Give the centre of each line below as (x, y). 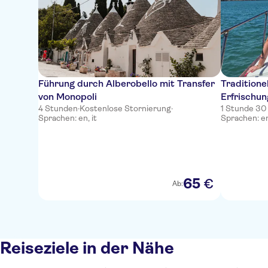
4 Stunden (58, 108)
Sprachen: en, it (68, 118)
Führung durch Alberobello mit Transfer (127, 83)
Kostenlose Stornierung (125, 108)
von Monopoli (68, 97)
